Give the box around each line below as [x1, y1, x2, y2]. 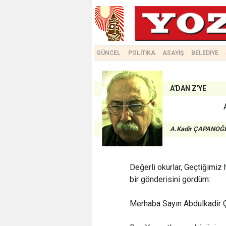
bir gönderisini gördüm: [130, 175, 210, 184]
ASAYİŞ [162, 49, 184, 56]
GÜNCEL [96, 49, 121, 56]
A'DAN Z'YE [170, 84, 206, 92]
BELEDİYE [191, 49, 218, 56]
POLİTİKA [128, 49, 155, 56]
